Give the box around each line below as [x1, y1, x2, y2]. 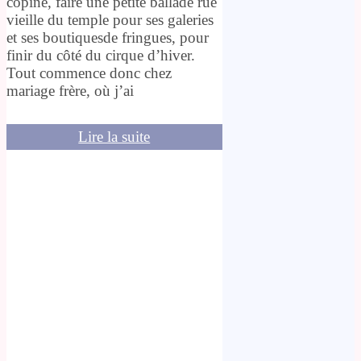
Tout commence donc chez [6, 64, 172, 82]
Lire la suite [78, 128, 151, 146]
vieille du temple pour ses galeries [6, 11, 214, 29]
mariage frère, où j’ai [6, 82, 134, 100]
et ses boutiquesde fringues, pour [6, 29, 209, 47]
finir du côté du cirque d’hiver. [6, 47, 195, 64]
